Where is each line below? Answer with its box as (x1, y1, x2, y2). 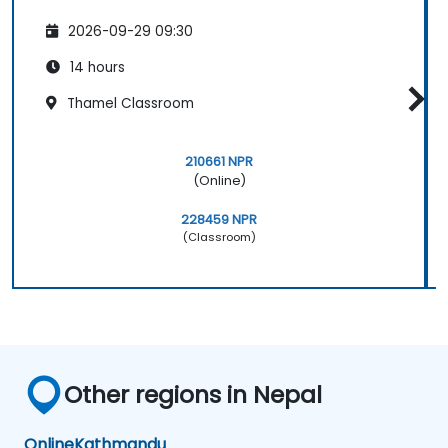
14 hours (66, 57, 125, 77)
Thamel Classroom (63, 93, 194, 113)
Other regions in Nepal (64, 378, 322, 412)
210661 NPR (185, 153, 253, 171)
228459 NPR (181, 211, 257, 229)
